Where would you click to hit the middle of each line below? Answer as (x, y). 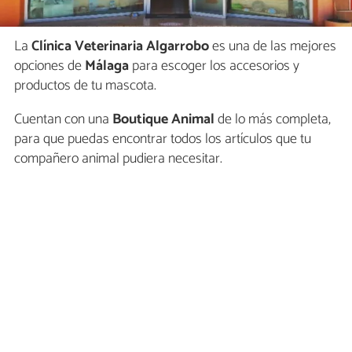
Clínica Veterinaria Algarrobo (119, 46)
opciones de (49, 66)
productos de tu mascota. (85, 85)
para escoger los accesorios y (214, 66)
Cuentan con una (62, 119)
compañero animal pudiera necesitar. (118, 158)
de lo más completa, (273, 119)
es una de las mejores (273, 46)
